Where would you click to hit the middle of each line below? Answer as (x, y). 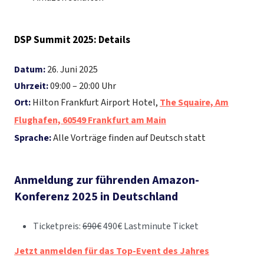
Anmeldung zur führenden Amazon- (107, 181)
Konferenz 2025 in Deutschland (96, 197)
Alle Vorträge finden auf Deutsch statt (128, 138)
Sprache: (33, 138)
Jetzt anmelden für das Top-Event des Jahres (112, 251)
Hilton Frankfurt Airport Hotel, (95, 103)
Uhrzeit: (31, 86)
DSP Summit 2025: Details (72, 40)
